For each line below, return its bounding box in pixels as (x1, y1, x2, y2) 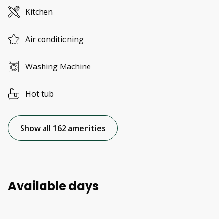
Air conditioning (25, 34, 84, 45)
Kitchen (25, 6, 53, 18)
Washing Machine (25, 61, 91, 72)
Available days (8, 178, 99, 195)
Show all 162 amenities (20, 123, 106, 134)
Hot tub (25, 88, 54, 100)
